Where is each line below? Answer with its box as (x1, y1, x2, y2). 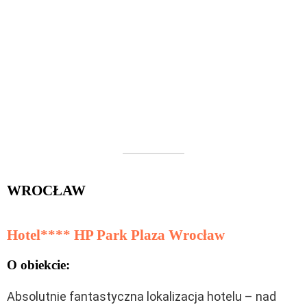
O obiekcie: (7, 257, 70, 272)
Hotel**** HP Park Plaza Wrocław (7, 226, 225, 243)
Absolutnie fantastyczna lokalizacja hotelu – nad (7, 288, 276, 304)
